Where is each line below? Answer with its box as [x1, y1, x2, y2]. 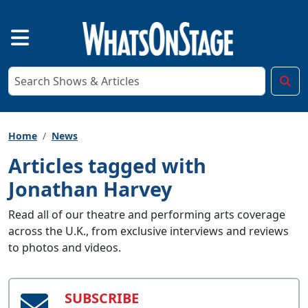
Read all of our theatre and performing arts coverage [8, 206, 285, 222]
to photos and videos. [8, 239, 121, 255]
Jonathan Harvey [8, 175, 172, 202]
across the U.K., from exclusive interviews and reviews [8, 223, 289, 239]
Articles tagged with [8, 151, 206, 179]
